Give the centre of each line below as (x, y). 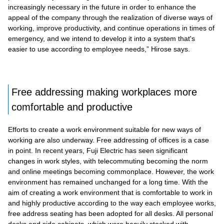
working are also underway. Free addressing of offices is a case (108, 140)
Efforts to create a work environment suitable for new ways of (104, 129)
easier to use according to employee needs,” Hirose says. (99, 49)
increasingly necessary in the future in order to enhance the (102, 7)
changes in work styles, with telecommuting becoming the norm (108, 161)
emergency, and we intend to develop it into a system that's (101, 38)
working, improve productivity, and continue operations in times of (111, 28)
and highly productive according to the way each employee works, (112, 203)
